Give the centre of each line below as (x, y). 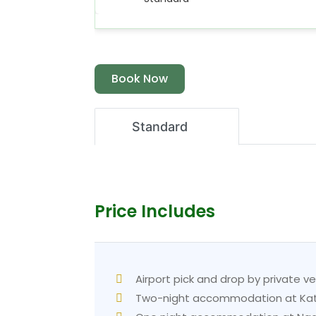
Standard (160, 126)
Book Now (140, 78)
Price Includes (155, 211)
